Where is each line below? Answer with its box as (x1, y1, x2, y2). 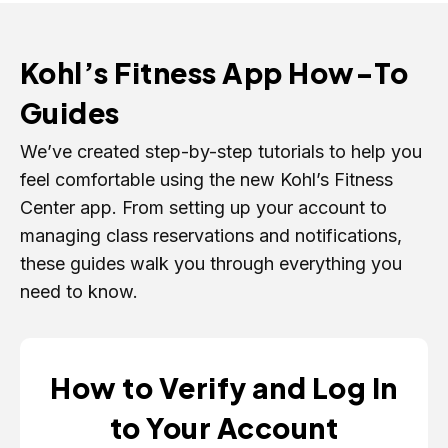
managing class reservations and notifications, (20, 225, 402, 247)
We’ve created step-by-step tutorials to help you (20, 141, 422, 163)
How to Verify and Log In (50, 370, 398, 406)
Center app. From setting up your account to (20, 197, 387, 219)
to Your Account (109, 410, 339, 446)
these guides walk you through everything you (20, 253, 402, 275)
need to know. (20, 281, 138, 303)
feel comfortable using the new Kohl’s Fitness (20, 169, 393, 191)
